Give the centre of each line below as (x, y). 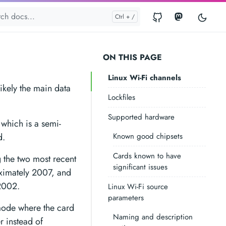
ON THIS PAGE (132, 57)
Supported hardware (141, 117)
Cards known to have (147, 156)
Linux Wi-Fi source (138, 187)
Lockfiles (122, 97)
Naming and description (153, 217)
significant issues (140, 167)
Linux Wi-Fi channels (145, 78)
